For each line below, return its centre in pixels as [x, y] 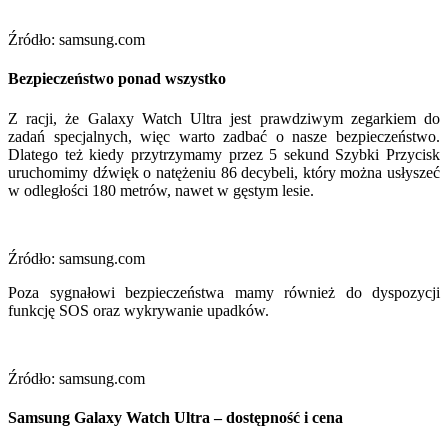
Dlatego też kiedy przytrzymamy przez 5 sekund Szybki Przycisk [224, 154]
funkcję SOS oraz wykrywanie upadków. [138, 310]
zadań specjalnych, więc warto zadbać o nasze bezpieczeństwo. [224, 136]
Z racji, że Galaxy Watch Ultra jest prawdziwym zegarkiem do [224, 118]
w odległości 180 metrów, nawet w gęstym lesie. [161, 190]
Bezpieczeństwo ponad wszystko [117, 79]
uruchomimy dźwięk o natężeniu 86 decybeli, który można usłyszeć [224, 172]
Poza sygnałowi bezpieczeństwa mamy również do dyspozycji [224, 292]
